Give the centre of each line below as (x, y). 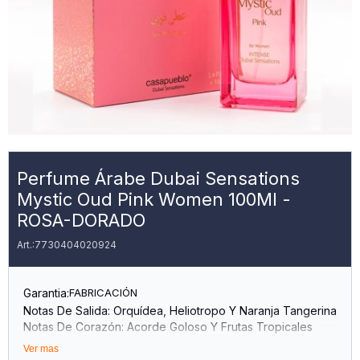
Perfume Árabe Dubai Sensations (158, 178)
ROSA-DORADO (81, 220)
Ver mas (41, 349)
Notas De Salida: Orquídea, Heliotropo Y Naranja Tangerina (180, 311)
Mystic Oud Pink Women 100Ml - (154, 199)
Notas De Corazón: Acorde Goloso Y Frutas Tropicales (168, 327)
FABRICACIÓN (103, 292)
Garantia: (46, 292)
